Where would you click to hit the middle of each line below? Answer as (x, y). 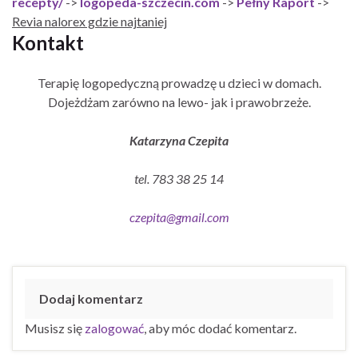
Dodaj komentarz (91, 298)
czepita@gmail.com (179, 217)
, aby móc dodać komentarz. (220, 328)
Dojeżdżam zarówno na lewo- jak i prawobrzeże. (179, 101)
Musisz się (55, 328)
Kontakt (48, 42)
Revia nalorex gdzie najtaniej (89, 21)
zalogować (114, 328)
